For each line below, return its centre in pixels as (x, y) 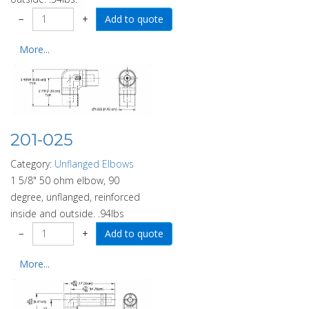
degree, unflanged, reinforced (75, 197)
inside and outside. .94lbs (67, 213)
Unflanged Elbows (94, 163)
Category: (32, 163)
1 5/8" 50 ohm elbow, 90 (65, 180)
